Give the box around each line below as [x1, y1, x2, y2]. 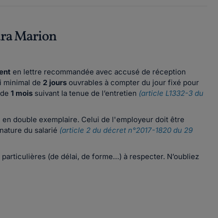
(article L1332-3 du [137, 89, 203, 98]
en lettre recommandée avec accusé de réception [11, 67, 186, 76]
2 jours [43, 78, 69, 87]
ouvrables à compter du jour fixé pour [69, 78, 199, 87]
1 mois [9, 89, 33, 98]
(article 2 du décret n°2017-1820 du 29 [59, 126, 193, 135]
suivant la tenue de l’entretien [33, 89, 137, 98]
